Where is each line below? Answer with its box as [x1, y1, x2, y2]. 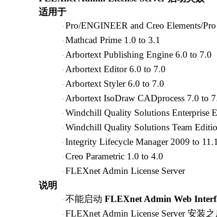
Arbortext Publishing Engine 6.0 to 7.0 [65, 49, 212, 60]
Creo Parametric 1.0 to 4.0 [65, 151, 163, 161]
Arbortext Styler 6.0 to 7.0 [65, 78, 164, 89]
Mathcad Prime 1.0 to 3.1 [65, 35, 160, 45]
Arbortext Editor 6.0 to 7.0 [65, 64, 166, 74]
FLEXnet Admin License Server [65, 166, 185, 176]
